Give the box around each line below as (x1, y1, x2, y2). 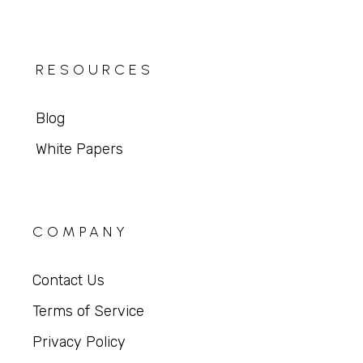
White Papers (35, 139, 123, 158)
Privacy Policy (32, 332, 126, 351)
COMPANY (32, 222, 130, 241)
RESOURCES (35, 60, 154, 79)
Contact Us (32, 271, 105, 289)
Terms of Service (32, 301, 145, 320)
